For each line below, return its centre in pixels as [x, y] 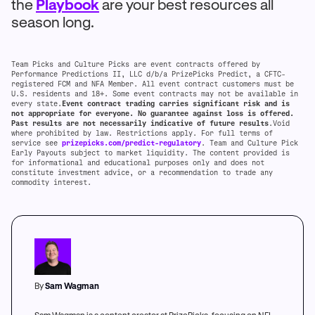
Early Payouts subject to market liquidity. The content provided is [150, 153]
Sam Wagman [72, 285]
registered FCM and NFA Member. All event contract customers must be [153, 84]
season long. [53, 22]
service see [37, 143]
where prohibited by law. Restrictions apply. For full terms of [142, 133]
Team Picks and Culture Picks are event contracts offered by [136, 64]
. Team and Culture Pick [250, 143]
